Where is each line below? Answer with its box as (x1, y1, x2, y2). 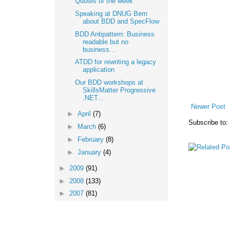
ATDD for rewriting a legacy (75, 58, 157, 66)
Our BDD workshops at (75, 79, 144, 86)
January (77, 148, 103, 156)
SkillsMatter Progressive (83, 86, 156, 94)
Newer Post (191, 102, 225, 110)
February (77, 135, 106, 143)
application (83, 66, 115, 74)
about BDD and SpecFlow (83, 17, 160, 25)
